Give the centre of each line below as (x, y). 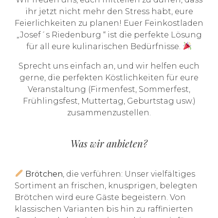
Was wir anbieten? (109, 143)
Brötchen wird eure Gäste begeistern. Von (100, 197)
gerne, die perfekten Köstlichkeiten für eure (109, 77)
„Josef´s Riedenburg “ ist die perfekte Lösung (109, 35)
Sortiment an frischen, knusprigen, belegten (106, 185)
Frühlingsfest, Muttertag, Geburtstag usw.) (109, 101)
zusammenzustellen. (109, 112)
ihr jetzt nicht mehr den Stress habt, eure (109, 11)
